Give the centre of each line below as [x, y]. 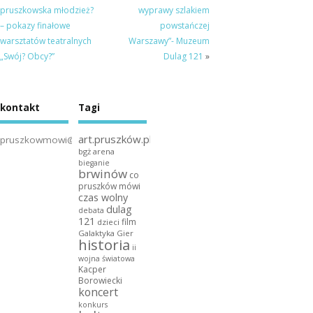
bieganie [94, 163]
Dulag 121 [183, 57]
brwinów [102, 174]
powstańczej [184, 26]
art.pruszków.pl [115, 139]
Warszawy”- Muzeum [169, 41]
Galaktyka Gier [105, 233]
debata [91, 211]
